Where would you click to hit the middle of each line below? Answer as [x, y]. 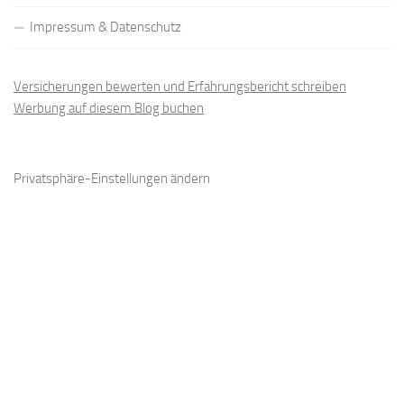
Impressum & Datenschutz [106, 28]
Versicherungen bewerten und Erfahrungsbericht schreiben [180, 87]
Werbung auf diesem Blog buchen [109, 109]
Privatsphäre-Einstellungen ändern [112, 179]
